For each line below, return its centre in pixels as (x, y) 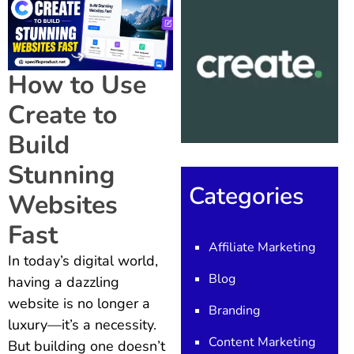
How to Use (77, 85)
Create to (62, 115)
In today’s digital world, (83, 261)
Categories (246, 197)
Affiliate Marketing (262, 248)
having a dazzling (64, 282)
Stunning (61, 175)
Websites (63, 205)
